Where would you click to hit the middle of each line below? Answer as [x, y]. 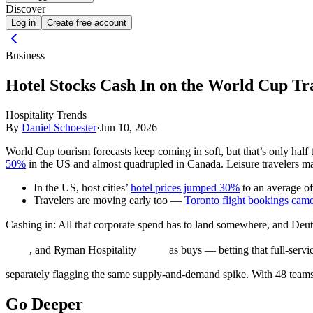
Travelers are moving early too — [109, 200]
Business [25, 56]
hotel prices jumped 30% [185, 188]
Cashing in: [31, 225]
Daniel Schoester [59, 128]
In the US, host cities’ [82, 188]
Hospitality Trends [46, 115]
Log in [23, 23]
